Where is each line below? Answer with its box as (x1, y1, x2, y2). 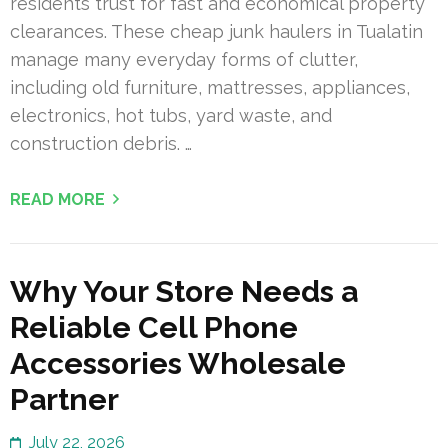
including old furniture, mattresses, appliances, (10, 77, 410, 99)
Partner (10, 382, 119, 418)
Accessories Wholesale (10, 346, 346, 382)
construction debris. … (10, 133, 192, 155)
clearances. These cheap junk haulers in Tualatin (10, 21, 423, 43)
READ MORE (10, 190, 105, 210)
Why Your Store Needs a (10, 274, 358, 310)
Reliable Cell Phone (10, 310, 298, 346)
